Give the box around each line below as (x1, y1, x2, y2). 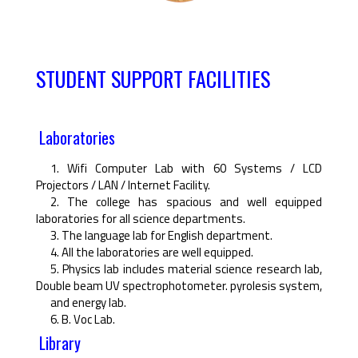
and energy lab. (50, 293, 126, 312)
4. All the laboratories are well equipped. (50, 243, 253, 262)
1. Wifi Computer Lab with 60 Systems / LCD (50, 159, 322, 178)
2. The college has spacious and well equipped (50, 193, 322, 212)
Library (38, 330, 81, 355)
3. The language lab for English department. (50, 226, 272, 245)
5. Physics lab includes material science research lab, (50, 260, 322, 279)
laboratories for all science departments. (36, 209, 245, 229)
